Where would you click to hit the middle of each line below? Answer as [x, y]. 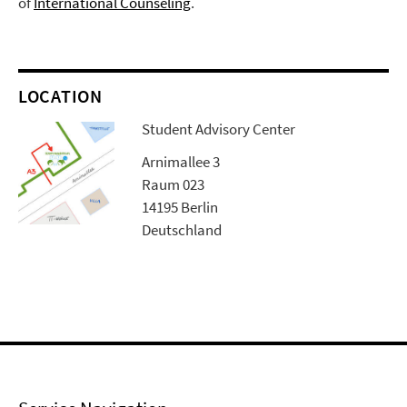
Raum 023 [174, 185]
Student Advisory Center [219, 129]
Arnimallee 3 [181, 162]
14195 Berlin [180, 208]
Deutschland [182, 230]
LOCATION [60, 96]
